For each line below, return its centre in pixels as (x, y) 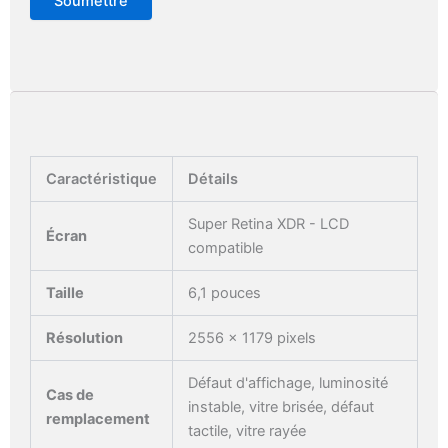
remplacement (97, 419)
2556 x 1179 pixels (251, 338)
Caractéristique (101, 179)
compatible (225, 248)
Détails (212, 179)
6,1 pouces (224, 293)
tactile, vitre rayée (246, 431)
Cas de (69, 395)
